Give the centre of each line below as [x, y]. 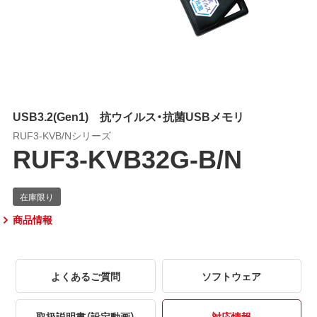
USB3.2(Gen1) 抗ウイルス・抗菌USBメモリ [128, 116]
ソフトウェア [232, 276]
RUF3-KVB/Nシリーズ [62, 135]
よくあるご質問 [85, 276]
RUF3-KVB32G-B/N [127, 157]
